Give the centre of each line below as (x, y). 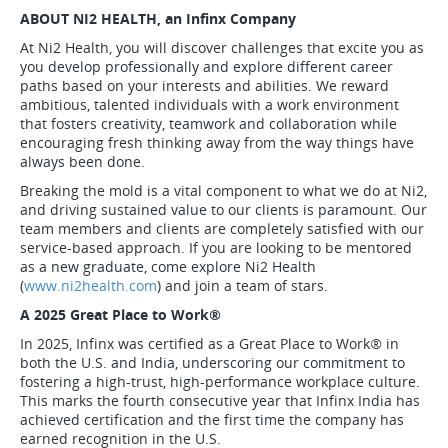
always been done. (86, 161)
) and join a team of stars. (247, 285)
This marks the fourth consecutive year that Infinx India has (220, 400)
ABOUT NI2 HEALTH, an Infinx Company (160, 18)
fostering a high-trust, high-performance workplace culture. (220, 381)
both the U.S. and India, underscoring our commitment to (212, 362)
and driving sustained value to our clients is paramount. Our (223, 209)
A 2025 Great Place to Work (114, 314)
